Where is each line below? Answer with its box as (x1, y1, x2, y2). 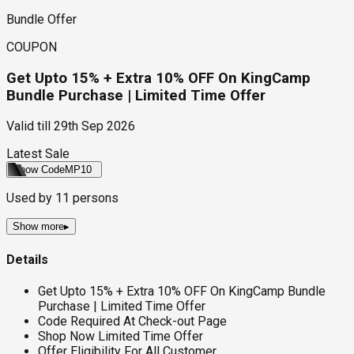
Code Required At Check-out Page (38, 313, 227, 329)
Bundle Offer (6, 11, 77, 27)
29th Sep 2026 (54, 119, 135, 134)
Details (6, 251, 48, 267)
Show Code (13, 164, 65, 176)
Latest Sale (6, 146, 70, 162)
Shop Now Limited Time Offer (38, 328, 203, 344)
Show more (13, 220, 64, 233)
